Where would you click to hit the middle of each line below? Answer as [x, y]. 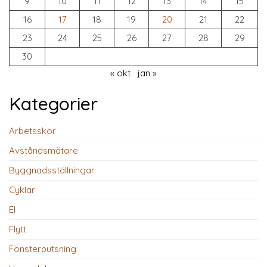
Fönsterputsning [43, 249]
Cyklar [22, 190]
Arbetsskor [32, 131]
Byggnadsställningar [52, 170]
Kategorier [53, 104]
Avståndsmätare [44, 150]
